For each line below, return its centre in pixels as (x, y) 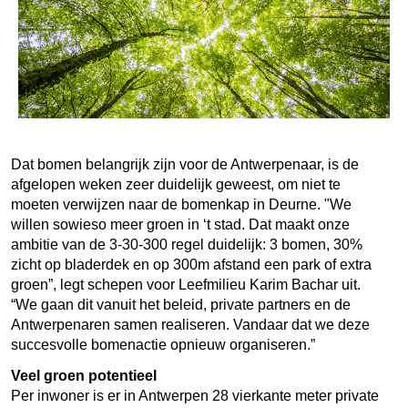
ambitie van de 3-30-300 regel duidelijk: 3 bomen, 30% (187, 244)
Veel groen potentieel (84, 375)
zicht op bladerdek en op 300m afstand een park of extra (191, 264)
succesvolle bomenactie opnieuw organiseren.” (165, 344)
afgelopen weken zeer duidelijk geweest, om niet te (176, 184)
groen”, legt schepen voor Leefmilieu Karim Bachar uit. (186, 284)
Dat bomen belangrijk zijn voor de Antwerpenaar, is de (185, 164)
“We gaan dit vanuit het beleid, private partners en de (181, 304)
